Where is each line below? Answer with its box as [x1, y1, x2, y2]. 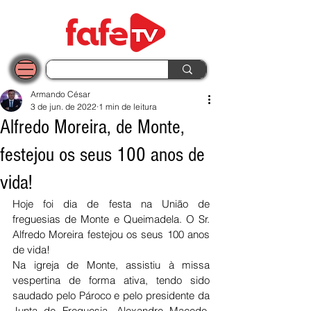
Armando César [31, 89, 90, 99]
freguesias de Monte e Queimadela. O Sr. [12, 212, 210, 226]
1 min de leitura [99, 101, 157, 112]
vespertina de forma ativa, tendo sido [12, 274, 210, 287]
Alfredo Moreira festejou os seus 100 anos [12, 228, 210, 241]
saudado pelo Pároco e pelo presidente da [12, 289, 210, 302]
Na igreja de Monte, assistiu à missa [12, 258, 210, 271]
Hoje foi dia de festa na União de [12, 197, 210, 210]
